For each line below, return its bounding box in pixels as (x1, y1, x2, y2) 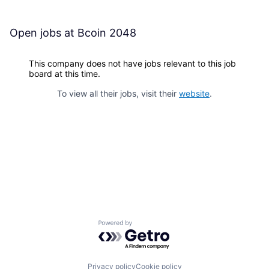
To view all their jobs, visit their (57, 88, 179, 98)
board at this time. (29, 68, 100, 79)
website (179, 88, 210, 98)
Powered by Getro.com (98, 220, 204, 232)
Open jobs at (10, 26, 77, 39)
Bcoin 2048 (77, 26, 136, 39)
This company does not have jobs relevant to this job (29, 58, 236, 68)
